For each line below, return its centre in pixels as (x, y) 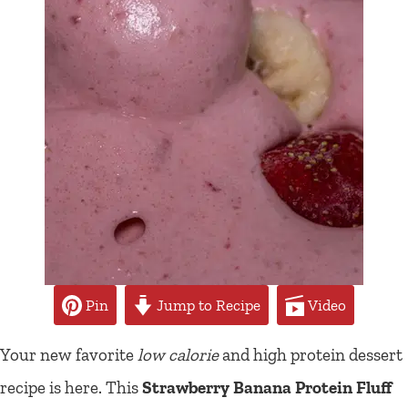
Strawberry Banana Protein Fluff (267, 387)
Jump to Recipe (207, 305)
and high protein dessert (311, 354)
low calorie (178, 354)
